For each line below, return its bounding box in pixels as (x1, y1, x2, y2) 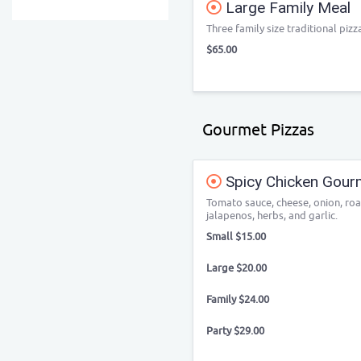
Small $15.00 (206, 230, 266, 243)
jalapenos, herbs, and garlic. (206, 209, 338, 222)
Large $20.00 (206, 261, 267, 275)
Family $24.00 (206, 293, 269, 306)
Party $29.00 (206, 324, 264, 338)
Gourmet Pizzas (202, 120, 314, 140)
